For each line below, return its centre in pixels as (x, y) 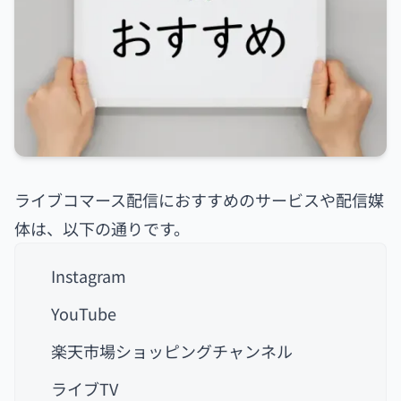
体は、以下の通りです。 (102, 228)
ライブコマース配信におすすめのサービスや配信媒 (199, 199)
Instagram (89, 275)
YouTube (84, 313)
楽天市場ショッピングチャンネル (172, 350)
